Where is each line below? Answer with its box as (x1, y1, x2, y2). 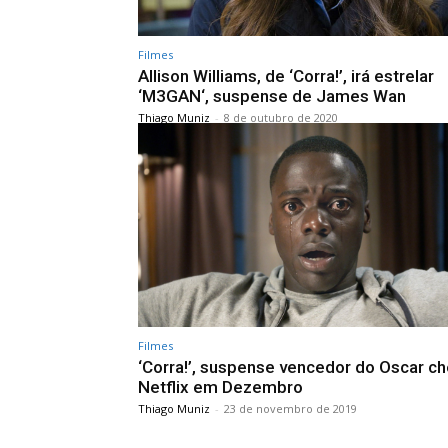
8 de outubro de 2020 (224, 109, 338, 125)
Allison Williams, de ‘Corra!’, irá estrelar (138, 65, 434, 86)
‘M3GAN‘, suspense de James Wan (138, 85, 406, 106)
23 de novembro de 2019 (224, 401, 357, 417)
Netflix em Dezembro (138, 377, 303, 398)
